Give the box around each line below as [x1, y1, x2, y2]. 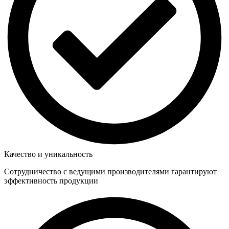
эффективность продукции [4, 176, 98, 186]
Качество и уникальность [4, 150, 93, 159]
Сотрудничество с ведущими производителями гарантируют [4, 167, 217, 176]
